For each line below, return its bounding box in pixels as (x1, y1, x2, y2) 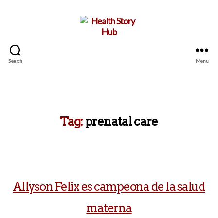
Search (8, 57, 22, 64)
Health (109, 73, 133, 84)
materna (86, 201, 132, 215)
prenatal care (85, 114, 158, 128)
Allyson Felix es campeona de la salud (13, 180, 205, 194)
